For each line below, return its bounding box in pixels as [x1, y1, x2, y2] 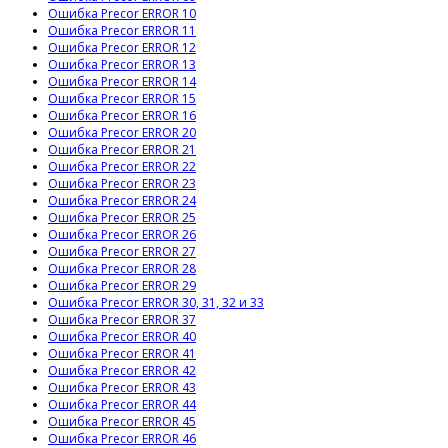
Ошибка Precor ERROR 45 [48, 413, 196, 431]
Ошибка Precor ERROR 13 [48, 56, 196, 74]
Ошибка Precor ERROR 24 [48, 192, 196, 210]
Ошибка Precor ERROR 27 [48, 243, 196, 261]
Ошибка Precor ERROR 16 [48, 107, 196, 125]
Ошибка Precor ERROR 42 [48, 362, 196, 380]
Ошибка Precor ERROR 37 [48, 311, 196, 329]
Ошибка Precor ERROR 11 [48, 22, 196, 40]
